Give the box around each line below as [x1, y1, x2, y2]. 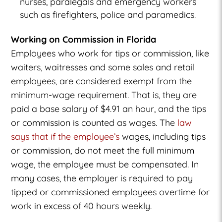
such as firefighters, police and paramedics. [20, 8, 196, 20]
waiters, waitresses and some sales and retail [11, 61, 195, 73]
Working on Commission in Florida [11, 33, 157, 45]
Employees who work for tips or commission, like [11, 47, 210, 59]
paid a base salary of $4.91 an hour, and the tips [11, 103, 207, 114]
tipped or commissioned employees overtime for [11, 186, 210, 198]
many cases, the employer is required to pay [11, 172, 193, 184]
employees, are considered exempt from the [11, 75, 192, 87]
